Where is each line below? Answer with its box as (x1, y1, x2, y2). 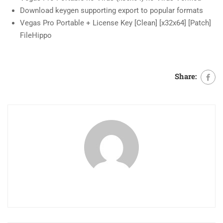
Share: (175, 71, 197, 81)
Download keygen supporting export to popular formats (20, 6, 203, 15)
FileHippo (20, 31, 52, 40)
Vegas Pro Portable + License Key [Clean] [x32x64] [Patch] (20, 18, 211, 27)
